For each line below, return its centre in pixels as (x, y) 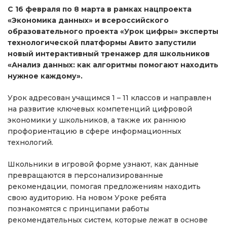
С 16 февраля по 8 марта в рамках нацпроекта (100, 9)
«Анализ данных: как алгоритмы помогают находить (113, 65)
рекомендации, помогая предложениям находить (104, 186)
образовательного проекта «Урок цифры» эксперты (113, 31)
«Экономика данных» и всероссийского (88, 20)
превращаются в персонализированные (85, 175)
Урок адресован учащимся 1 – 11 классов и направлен (109, 98)
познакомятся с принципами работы (78, 209)
